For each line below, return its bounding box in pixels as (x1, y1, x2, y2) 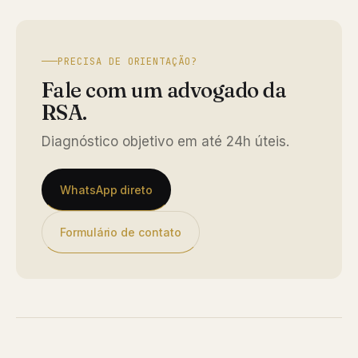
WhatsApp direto (60, 182, 153, 197)
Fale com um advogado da (42, 77, 287, 103)
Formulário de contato (60, 225, 181, 239)
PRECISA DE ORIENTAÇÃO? (58, 54, 198, 68)
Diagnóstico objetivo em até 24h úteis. (42, 133, 289, 149)
